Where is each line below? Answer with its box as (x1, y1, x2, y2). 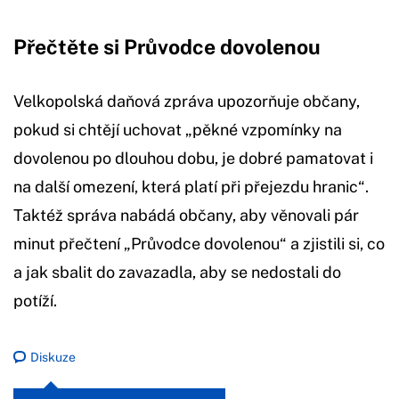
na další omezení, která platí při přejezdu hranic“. (13, 176, 369, 196)
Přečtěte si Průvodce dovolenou (13, 34, 321, 59)
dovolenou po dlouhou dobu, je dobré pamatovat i (13, 148, 373, 167)
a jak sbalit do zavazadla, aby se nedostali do (13, 262, 341, 281)
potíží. (13, 290, 57, 310)
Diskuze (30, 349, 76, 364)
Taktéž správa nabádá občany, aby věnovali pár (13, 205, 359, 224)
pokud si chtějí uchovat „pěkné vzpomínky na (13, 119, 342, 139)
